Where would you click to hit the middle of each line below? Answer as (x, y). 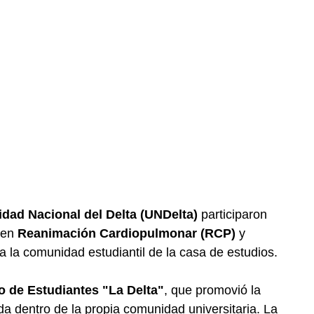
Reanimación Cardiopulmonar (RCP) (127, 233)
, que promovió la (212, 290)
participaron (232, 214)
